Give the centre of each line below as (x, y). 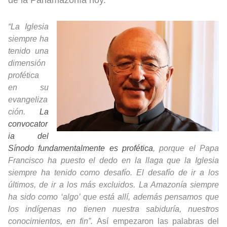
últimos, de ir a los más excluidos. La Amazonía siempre (113, 184)
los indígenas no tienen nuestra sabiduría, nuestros (113, 209)
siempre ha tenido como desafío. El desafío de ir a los (113, 172)
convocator (28, 124)
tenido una (28, 51)
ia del (28, 136)
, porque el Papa (186, 148)
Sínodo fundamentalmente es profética (81, 148)
